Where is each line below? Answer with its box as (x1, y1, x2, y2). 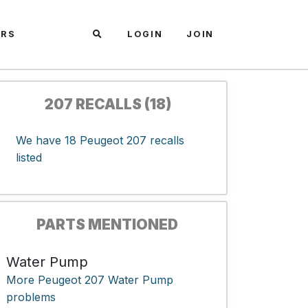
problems (6, 290, 56, 304)
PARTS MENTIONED (36, 216, 178, 233)
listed (16, 151, 42, 164)
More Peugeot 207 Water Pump (6, 273, 173, 287)
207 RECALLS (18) (43, 96, 171, 113)
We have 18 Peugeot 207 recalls (16, 133, 184, 147)
